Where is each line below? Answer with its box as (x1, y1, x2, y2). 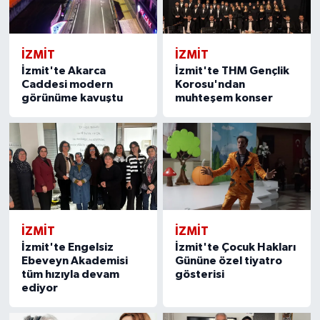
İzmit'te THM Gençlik (175, 64, 290, 76)
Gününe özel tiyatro (175, 254, 283, 266)
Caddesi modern (21, 78, 113, 90)
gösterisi (175, 268, 225, 280)
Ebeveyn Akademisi (21, 254, 128, 266)
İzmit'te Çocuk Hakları (175, 241, 296, 253)
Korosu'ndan (175, 78, 246, 90)
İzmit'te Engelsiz (21, 241, 114, 253)
